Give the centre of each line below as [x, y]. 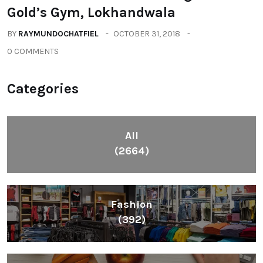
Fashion [131, 205]
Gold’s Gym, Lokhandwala [91, 13]
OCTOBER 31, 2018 [147, 34]
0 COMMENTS [33, 52]
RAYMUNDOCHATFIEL [58, 34]
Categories [43, 89]
